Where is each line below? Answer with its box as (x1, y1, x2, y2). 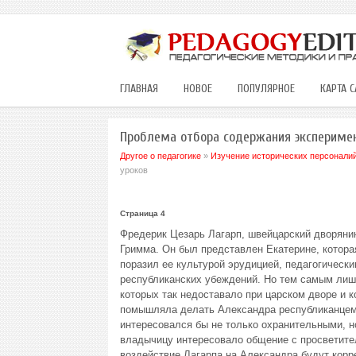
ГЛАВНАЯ (119, 82, 158, 95)
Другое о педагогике (119, 151, 201, 161)
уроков (119, 165, 148, 175)
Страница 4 (119, 209, 165, 218)
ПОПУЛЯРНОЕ (237, 82, 295, 95)
